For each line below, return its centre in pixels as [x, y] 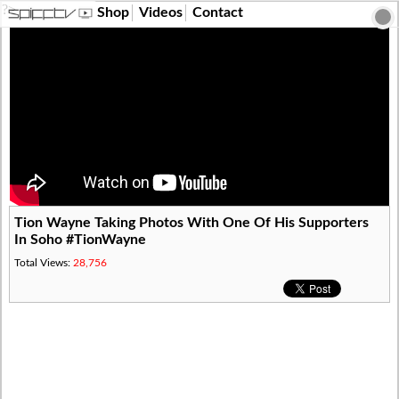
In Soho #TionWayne [81, 240]
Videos [161, 12]
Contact [218, 12]
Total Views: [44, 262]
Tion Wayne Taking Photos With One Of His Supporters [192, 223]
